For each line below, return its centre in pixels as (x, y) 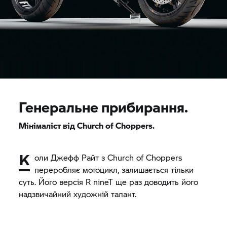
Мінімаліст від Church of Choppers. (87, 125)
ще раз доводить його (156, 182)
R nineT (100, 182)
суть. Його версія (52, 182)
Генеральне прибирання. (104, 107)
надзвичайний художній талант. (79, 194)
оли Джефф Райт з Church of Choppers (109, 157)
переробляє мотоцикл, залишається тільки (114, 169)
